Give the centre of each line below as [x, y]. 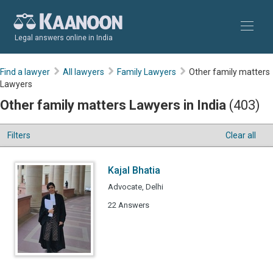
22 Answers [129, 205]
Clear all [241, 135]
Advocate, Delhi [136, 187]
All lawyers [83, 72]
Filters [19, 135]
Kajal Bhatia [134, 170]
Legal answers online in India [64, 38]
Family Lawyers [147, 72]
